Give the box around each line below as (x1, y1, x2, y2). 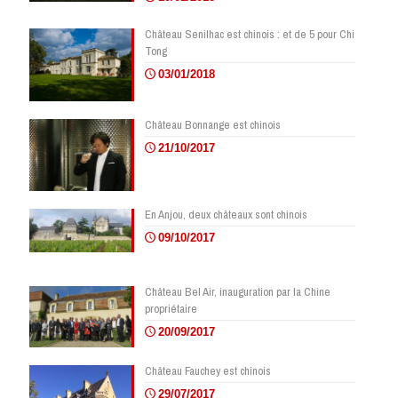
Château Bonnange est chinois (144, 116, 281, 132)
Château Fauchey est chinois (144, 362, 271, 378)
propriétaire (144, 300, 197, 316)
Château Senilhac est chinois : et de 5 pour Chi (144, 27, 354, 43)
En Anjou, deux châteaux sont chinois (144, 206, 307, 222)
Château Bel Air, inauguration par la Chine (144, 283, 330, 299)
